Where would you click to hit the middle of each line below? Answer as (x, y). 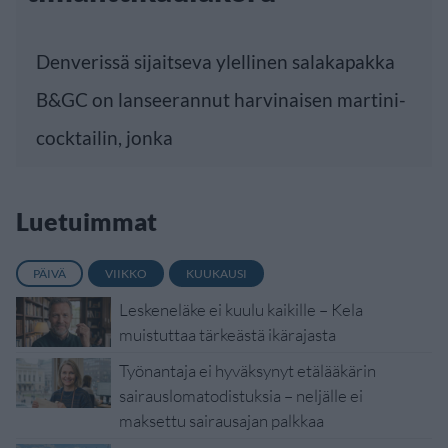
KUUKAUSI (216, 274)
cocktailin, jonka (104, 138)
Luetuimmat (86, 221)
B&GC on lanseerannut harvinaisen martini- (221, 100)
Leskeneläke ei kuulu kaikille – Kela (241, 310)
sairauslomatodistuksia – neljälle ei (241, 396)
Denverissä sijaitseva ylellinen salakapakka (215, 62)
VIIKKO (126, 274)
